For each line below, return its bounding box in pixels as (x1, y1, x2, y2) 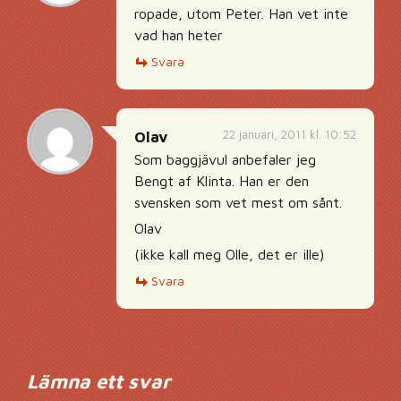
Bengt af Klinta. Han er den (134, 173, 309, 189)
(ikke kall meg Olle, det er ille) (134, 246, 324, 262)
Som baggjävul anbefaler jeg (134, 151, 316, 167)
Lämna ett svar (27, 370, 170, 393)
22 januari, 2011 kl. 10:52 (223, 127, 356, 141)
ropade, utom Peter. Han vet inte (134, 5, 348, 21)
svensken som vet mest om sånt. (134, 194, 342, 210)
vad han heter (134, 27, 223, 43)
